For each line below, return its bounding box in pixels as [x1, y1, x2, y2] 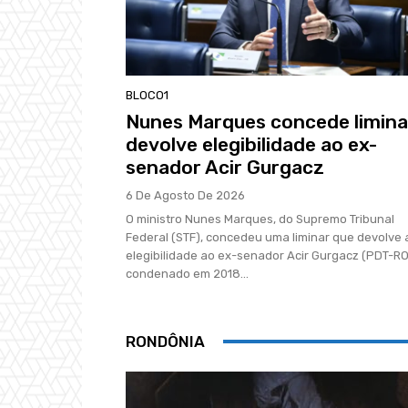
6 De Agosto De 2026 [126, 188, 245, 202]
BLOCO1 [126, 87, 168, 102]
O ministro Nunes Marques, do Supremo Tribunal [126, 211, 394, 226]
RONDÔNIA [126, 331, 205, 351]
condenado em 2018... [126, 266, 249, 280]
